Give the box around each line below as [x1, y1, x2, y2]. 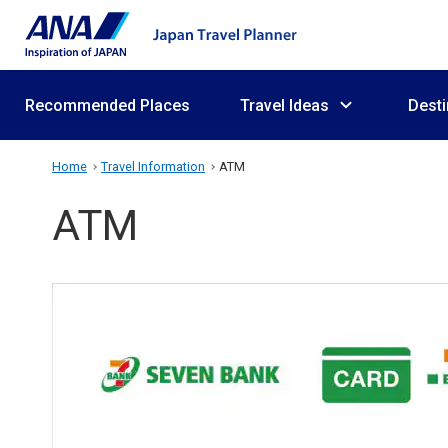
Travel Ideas [240, 95, 329, 115]
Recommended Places [25, 95, 190, 115]
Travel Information [101, 159, 205, 174]
